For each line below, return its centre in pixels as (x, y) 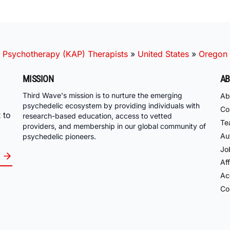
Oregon (213, 54)
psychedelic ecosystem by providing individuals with (111, 106)
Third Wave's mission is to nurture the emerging (102, 95)
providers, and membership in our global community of (114, 126)
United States (163, 54)
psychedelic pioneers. (59, 137)
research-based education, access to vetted (97, 116)
